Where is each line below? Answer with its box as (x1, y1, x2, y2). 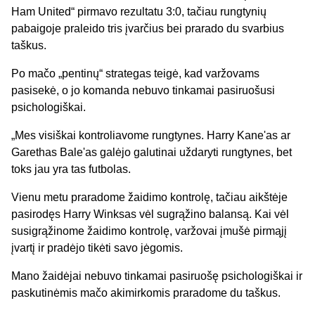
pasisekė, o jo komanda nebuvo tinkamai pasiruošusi (11, 84, 275, 96)
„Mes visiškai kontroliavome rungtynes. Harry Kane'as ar (11, 129, 290, 141)
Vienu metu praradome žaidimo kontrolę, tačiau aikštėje (11, 191, 288, 203)
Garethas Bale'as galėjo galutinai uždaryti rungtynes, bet (11, 146, 292, 158)
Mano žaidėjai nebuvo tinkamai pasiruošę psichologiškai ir (11, 269, 302, 282)
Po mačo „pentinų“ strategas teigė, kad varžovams (11, 67, 259, 79)
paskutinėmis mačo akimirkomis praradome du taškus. (11, 286, 281, 299)
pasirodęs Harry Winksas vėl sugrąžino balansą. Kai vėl (11, 207, 289, 220)
